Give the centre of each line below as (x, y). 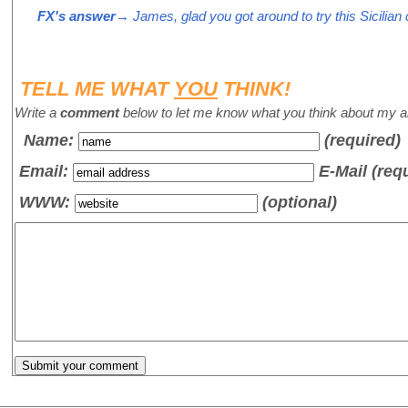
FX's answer (76, 17)
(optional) (297, 202)
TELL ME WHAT (97, 89)
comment (90, 113)
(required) (362, 140)
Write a (37, 113)
